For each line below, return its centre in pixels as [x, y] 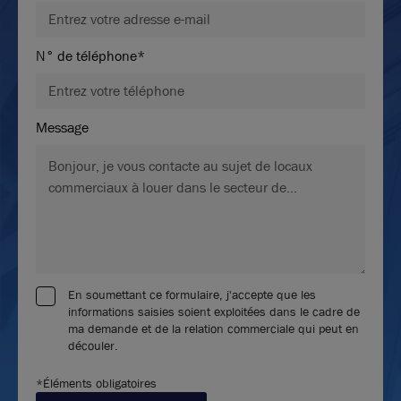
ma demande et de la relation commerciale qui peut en [213, 328]
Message [62, 127]
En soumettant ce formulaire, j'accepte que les [192, 294]
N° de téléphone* [90, 55]
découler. [93, 345]
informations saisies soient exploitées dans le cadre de [214, 311]
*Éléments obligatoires [96, 383]
